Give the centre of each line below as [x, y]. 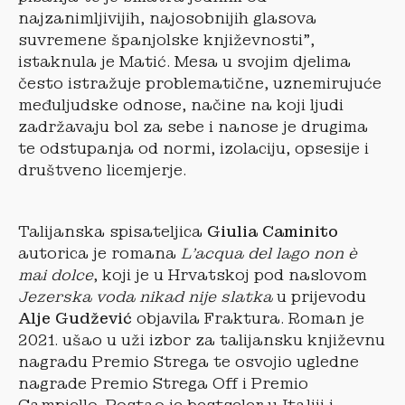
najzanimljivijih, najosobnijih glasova [167, 18]
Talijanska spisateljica [113, 231]
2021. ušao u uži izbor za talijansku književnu [202, 340]
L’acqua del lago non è [269, 253]
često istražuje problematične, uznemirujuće [200, 83]
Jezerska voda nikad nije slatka [145, 297]
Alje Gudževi [71, 318]
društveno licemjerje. [102, 170]
